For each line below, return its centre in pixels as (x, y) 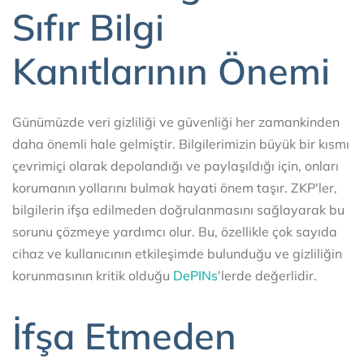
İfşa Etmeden (124, 336)
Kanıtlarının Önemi (171, 71)
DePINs (195, 275)
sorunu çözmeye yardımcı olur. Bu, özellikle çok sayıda (175, 231)
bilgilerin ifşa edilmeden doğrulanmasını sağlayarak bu (178, 209)
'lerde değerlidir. (267, 275)
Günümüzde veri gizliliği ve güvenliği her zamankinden (176, 121)
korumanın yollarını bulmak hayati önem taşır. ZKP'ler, (175, 187)
